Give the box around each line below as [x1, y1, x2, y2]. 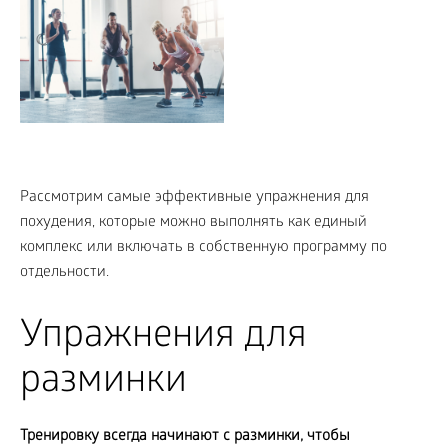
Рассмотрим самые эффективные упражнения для [20, 189, 369, 208]
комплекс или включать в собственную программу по [20, 239, 387, 258]
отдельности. [20, 264, 109, 283]
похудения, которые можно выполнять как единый [20, 214, 367, 233]
